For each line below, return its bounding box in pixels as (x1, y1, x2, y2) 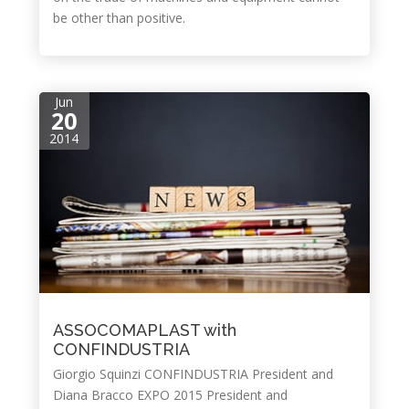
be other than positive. (52, 9, 185, 26)
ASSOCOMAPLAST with (52, 320, 236, 340)
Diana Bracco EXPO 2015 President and (52, 386, 288, 404)
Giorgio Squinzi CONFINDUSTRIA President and (52, 365, 333, 383)
